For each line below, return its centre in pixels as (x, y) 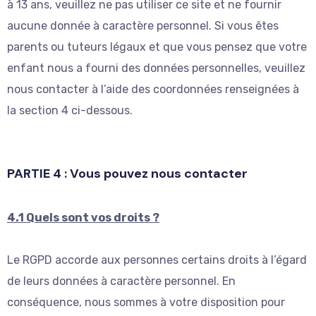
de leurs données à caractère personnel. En (121, 281)
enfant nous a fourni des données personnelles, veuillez (156, 68)
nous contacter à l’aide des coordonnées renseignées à (153, 90)
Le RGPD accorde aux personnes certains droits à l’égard (157, 260)
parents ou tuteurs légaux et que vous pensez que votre (157, 47)
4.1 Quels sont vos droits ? (83, 218)
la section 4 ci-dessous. (70, 111)
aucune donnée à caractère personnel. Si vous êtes (143, 26)
